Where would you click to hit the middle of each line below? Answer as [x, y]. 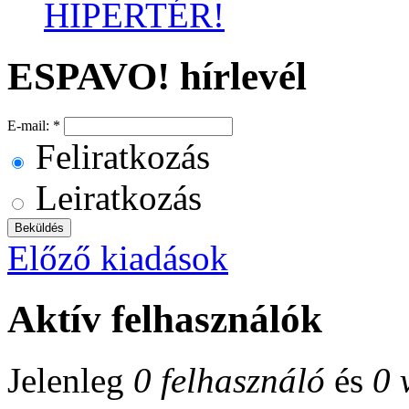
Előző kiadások [118, 257]
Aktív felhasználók [165, 319]
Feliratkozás [118, 156]
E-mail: [30, 125]
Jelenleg [70, 380]
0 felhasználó [229, 380]
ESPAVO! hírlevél [157, 76]
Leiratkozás [114, 197]
